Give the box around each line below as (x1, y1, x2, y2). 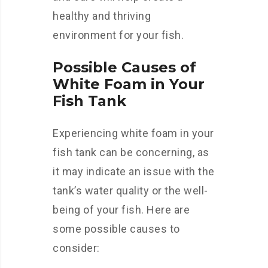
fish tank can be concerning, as (53, 146, 209, 159)
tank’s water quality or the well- (53, 184, 208, 197)
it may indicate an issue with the (53, 165, 215, 178)
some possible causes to (53, 223, 180, 235)
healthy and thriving (53, 10, 151, 22)
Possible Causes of (53, 59, 196, 76)
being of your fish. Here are (53, 203, 190, 216)
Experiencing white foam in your (53, 127, 214, 139)
